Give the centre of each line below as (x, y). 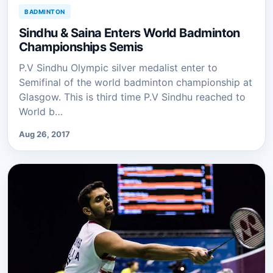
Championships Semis (81, 47)
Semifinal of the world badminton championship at (136, 82)
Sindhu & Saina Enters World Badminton (129, 33)
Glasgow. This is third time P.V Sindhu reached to (132, 97)
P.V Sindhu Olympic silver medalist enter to (118, 67)
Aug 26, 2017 (44, 134)
